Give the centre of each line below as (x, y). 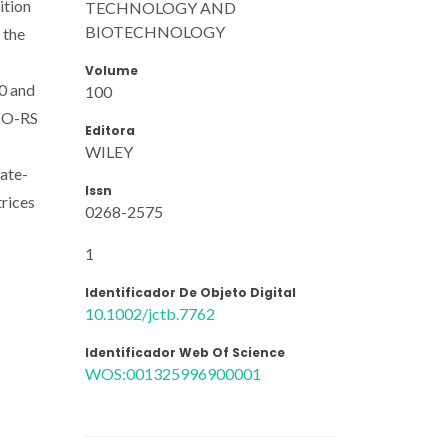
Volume (111, 70)
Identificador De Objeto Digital (190, 292)
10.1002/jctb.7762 (150, 313)
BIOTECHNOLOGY (155, 31)
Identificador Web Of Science (185, 352)
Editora (110, 130)
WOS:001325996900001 (173, 373)
